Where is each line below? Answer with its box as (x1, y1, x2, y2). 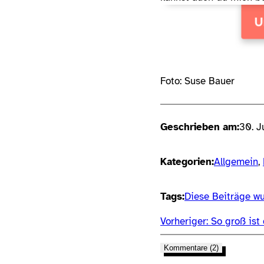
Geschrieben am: (160, 121, 239, 134)
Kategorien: (160, 156, 214, 169)
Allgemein (214, 156, 258, 169)
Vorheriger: (160, 215, 208, 228)
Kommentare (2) (164, 243, 219, 253)
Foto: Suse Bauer (160, 75, 235, 88)
